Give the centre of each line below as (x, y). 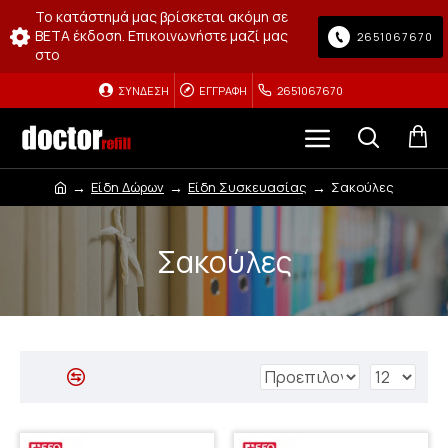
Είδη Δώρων (127, 187)
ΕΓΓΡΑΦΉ (222, 90)
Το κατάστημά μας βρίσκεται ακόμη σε (161, 16)
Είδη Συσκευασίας (247, 187)
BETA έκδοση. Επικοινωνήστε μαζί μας (161, 35)
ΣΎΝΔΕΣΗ (143, 90)
